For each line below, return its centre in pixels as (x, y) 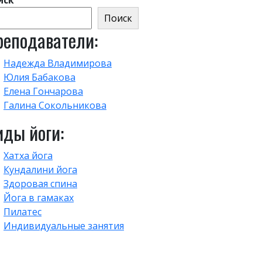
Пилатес (23, 212)
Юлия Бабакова (39, 77)
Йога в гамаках (39, 198)
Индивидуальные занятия (64, 226)
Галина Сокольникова (55, 105)
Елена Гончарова (43, 91)
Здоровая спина (40, 184)
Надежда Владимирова (58, 63)
